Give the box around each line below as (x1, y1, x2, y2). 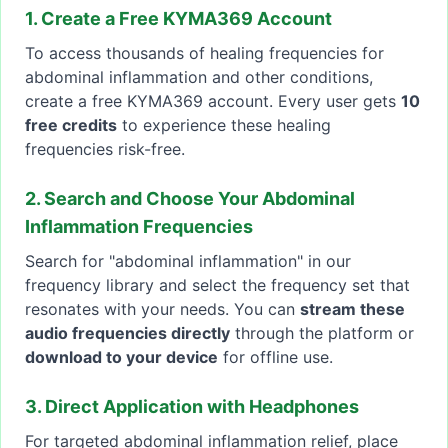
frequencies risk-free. (25, 139, 185, 160)
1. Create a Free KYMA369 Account (25, 8, 332, 30)
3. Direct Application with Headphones (25, 396, 359, 418)
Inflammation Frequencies (25, 216, 253, 238)
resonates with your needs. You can (25, 299, 300, 320)
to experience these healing (117, 115, 331, 136)
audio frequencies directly (25, 323, 230, 344)
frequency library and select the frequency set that (25, 275, 410, 296)
